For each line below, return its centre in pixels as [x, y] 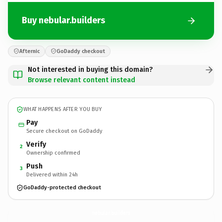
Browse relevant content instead [82, 80]
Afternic [29, 51]
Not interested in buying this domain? [90, 69]
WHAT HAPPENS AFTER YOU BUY [63, 109]
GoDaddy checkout [81, 51]
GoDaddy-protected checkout [62, 188]
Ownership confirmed [53, 153]
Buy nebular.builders [63, 20]
